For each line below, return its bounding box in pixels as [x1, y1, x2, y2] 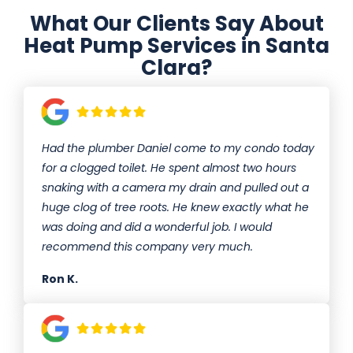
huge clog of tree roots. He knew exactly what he [42, 199, 309, 216]
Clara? [141, 54, 212, 83]
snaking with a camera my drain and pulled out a [42, 180, 309, 196]
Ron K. [42, 271, 78, 288]
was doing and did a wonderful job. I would [42, 219, 272, 236]
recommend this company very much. [42, 239, 253, 255]
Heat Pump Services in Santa [24, 32, 329, 61]
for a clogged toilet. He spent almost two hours [42, 160, 296, 176]
